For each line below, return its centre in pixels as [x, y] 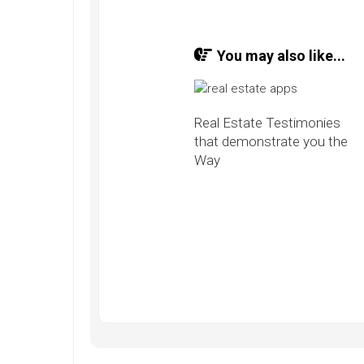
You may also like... [281, 56]
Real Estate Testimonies [267, 123]
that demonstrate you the [271, 141]
